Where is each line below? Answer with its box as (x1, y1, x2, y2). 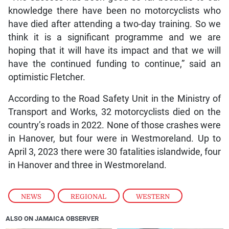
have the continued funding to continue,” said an (8, 58, 221, 69)
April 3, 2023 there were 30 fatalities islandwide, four (8, 146, 221, 157)
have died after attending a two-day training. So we (8, 18, 221, 29)
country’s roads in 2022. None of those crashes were (8, 120, 221, 130)
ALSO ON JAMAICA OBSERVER (6, 214, 99, 222)
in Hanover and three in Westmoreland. (8, 159, 167, 170)
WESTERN (135, 192, 170, 200)
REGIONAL (71, 192, 107, 200)
